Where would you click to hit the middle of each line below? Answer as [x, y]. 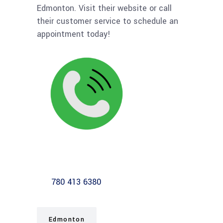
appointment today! [74, 34]
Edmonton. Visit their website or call [104, 8]
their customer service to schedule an [108, 21]
